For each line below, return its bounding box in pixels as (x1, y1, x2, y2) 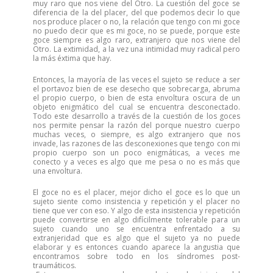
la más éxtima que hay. (33, 53, 112, 63)
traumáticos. (33, 260, 76, 271)
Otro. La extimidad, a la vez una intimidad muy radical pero (33, 44, 240, 54)
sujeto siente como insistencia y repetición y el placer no (33, 196, 240, 207)
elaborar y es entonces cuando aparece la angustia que (33, 242, 240, 252)
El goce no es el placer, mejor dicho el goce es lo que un (33, 187, 240, 197)
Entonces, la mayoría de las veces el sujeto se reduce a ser (33, 74, 240, 85)
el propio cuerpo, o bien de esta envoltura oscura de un (33, 93, 240, 103)
